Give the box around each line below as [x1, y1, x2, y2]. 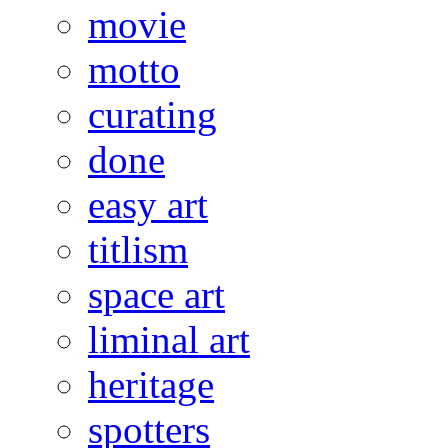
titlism [88, 227, 188, 271]
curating [88, 92, 217, 136]
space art [88, 272, 225, 316]
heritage [88, 362, 214, 406]
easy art [88, 182, 208, 226]
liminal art [88, 317, 250, 361]
